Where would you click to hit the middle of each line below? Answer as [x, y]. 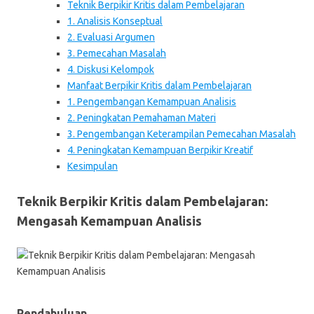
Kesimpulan [93, 166]
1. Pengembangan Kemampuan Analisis [152, 102]
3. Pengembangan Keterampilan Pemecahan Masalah [182, 134]
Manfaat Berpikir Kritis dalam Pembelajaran [159, 86]
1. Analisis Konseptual [115, 21]
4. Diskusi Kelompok [111, 69]
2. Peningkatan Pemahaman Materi [142, 118]
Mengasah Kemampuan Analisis [109, 221]
